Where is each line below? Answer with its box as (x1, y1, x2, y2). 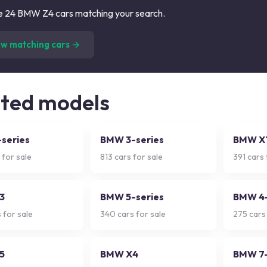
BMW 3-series (100, 133, 164, 145)
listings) (107, 32, 139, 44)
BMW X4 (100, 248, 138, 260)
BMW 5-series (100, 191, 164, 203)
